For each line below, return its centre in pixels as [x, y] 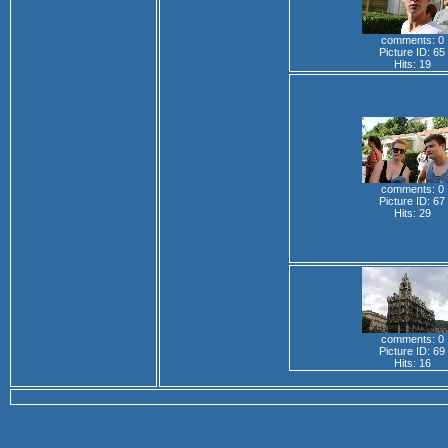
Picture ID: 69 [412, 351]
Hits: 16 [412, 363]
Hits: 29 [412, 213]
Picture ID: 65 [412, 52]
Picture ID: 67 [412, 201]
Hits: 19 [412, 64]
